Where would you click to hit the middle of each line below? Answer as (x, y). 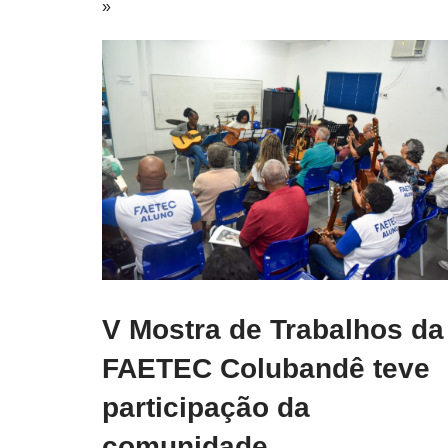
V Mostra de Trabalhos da (273, 329)
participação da (206, 407)
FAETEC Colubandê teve (266, 368)
